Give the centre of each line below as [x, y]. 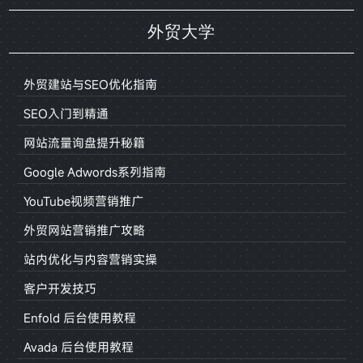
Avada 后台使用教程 [79, 346]
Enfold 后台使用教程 [80, 317]
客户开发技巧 [60, 288]
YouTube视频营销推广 [84, 201]
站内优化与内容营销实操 [91, 259]
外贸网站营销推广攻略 [85, 230]
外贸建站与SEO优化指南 [91, 84]
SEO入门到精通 [66, 113]
